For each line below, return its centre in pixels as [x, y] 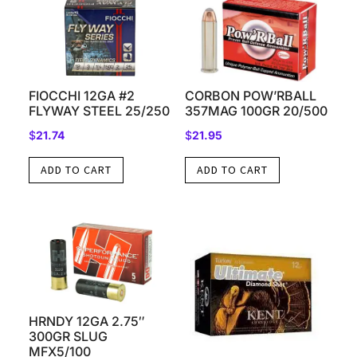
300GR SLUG [68, 336]
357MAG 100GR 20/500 [256, 110]
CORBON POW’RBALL [250, 95]
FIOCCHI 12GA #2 [81, 95]
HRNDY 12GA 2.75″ [86, 321]
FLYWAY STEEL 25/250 [99, 110]
